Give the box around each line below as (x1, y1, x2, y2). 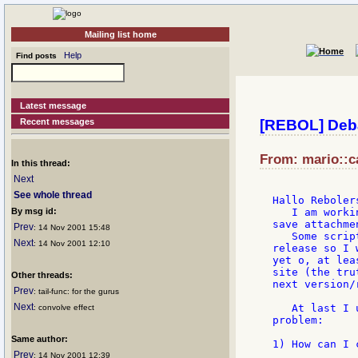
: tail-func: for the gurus (34, 287, 119, 296)
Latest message (20, 101, 87, 110)
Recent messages (20, 117, 95, 126)
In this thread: (11, 158, 70, 168)
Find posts (11, 51, 57, 60)
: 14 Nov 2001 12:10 (34, 239, 110, 248)
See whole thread (14, 189, 92, 201)
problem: (272, 314, 324, 327)
